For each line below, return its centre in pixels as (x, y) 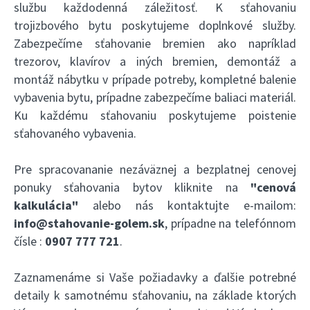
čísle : (29, 241)
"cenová (273, 187)
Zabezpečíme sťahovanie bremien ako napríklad (155, 43)
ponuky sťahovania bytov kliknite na (132, 187)
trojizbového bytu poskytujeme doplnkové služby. (155, 25)
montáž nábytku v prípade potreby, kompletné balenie (155, 79)
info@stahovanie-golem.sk (89, 223)
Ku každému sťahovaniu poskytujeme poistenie (155, 115)
